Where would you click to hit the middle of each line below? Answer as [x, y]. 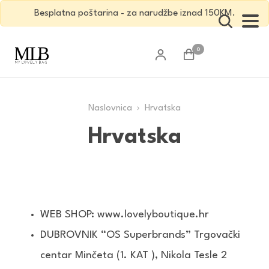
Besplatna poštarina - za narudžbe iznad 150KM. [134, 13]
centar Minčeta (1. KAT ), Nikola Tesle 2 [134, 255]
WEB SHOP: [69, 215]
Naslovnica [110, 108]
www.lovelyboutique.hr [153, 215]
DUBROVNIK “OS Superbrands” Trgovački [140, 235]
